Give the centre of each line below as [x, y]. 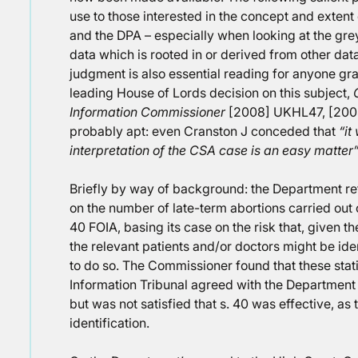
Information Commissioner [147, 112]
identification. [109, 323]
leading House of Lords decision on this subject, [211, 93]
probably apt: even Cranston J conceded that [204, 131]
